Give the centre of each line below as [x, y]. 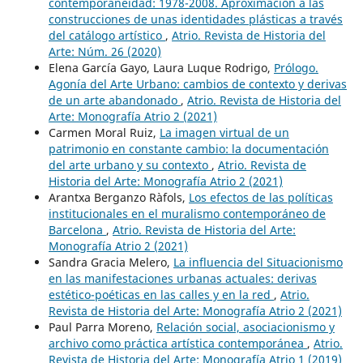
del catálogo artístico [107, 36]
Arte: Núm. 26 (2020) [105, 52]
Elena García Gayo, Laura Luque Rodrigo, [161, 68]
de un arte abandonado [114, 100]
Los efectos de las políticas [261, 198]
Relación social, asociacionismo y [245, 327]
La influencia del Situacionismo [258, 263]
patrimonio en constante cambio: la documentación [188, 149]
